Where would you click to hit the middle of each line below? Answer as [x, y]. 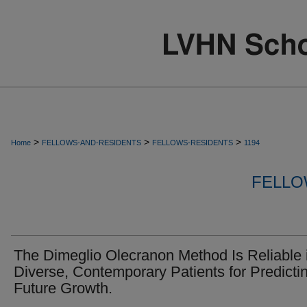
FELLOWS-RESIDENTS [193, 143]
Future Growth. [63, 288]
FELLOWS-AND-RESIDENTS [91, 143]
